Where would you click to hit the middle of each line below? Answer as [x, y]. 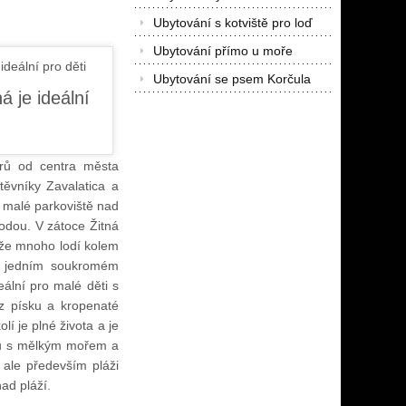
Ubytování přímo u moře [222, 51]
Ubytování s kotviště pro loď [232, 23]
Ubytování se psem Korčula [232, 79]
